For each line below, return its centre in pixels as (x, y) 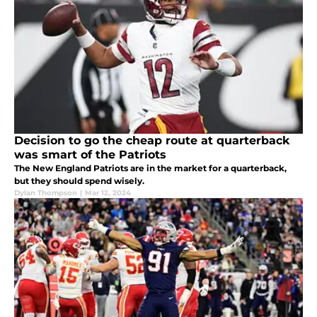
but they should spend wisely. (79, 180)
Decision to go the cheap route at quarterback (152, 140)
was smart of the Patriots (90, 154)
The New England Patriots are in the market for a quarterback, (150, 168)
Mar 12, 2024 (108, 192)
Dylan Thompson (46, 192)
